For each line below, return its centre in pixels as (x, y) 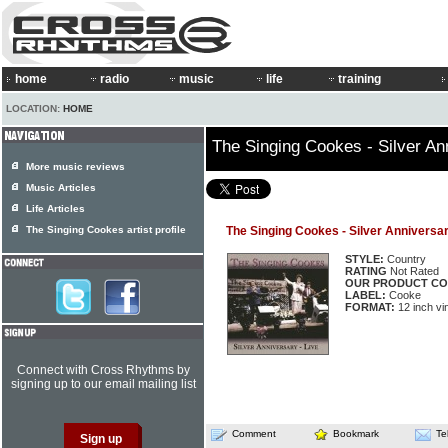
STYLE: (364, 259)
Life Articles (55, 208)
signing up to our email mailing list (103, 384)
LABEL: (365, 295)
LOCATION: (34, 108)
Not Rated (413, 271)
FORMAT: (370, 307)
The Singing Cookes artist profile (106, 229)
